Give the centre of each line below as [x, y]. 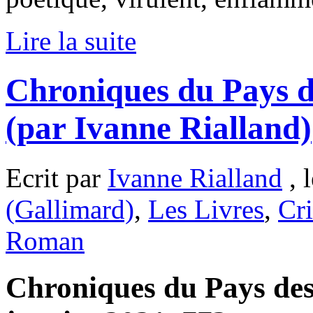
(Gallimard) [70, 209]
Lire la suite [71, 41]
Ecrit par [57, 177]
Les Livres [206, 209]
